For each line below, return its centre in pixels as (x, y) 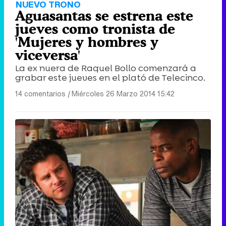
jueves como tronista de (95, 29)
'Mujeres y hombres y (87, 42)
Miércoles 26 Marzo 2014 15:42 (123, 94)
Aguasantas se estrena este (104, 16)
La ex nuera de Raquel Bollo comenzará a (106, 68)
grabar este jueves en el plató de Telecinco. (110, 78)
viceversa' (48, 55)
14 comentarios (40, 94)
